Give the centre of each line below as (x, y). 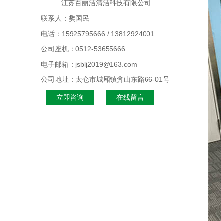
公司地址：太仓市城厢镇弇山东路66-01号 (105, 79)
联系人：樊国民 (65, 18)
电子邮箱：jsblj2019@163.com (89, 64)
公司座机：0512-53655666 (83, 49)
